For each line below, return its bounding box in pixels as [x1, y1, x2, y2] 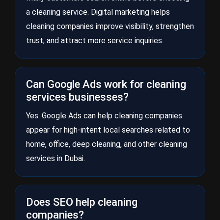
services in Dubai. [26, 154, 85, 163]
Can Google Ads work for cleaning [26, 78, 186, 90]
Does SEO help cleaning [26, 196, 137, 208]
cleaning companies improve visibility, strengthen [26, 22, 194, 31]
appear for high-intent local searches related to [26, 125, 190, 135]
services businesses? [26, 91, 129, 103]
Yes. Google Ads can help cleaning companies [26, 111, 182, 120]
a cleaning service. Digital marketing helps [26, 7, 170, 17]
